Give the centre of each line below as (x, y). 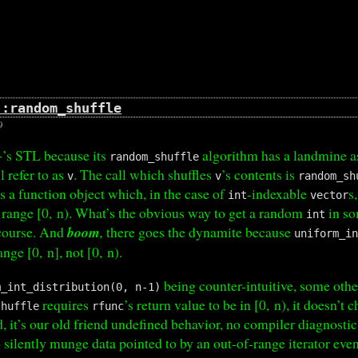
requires (66, 304)
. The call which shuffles (145, 175)
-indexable (279, 194)
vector (330, 195)
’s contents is (260, 175)
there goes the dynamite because (199, 232)
